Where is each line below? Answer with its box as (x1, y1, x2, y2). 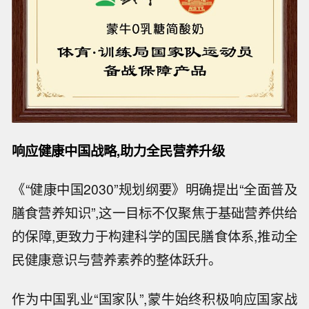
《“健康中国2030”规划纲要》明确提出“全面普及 (12, 179, 297, 199)
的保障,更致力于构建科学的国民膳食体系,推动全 (12, 226, 297, 246)
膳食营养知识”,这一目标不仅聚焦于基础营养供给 (12, 203, 297, 223)
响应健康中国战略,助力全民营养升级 (12, 140, 226, 160)
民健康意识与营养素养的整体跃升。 (12, 250, 222, 270)
